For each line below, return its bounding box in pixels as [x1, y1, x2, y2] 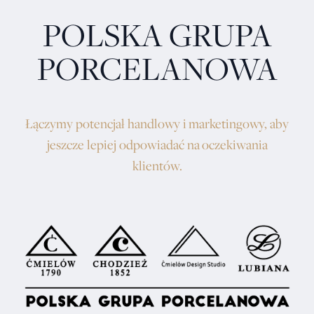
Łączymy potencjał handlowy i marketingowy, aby [25, 115, 289, 132]
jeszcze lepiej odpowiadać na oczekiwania [46, 136, 268, 153]
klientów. [132, 157, 182, 175]
